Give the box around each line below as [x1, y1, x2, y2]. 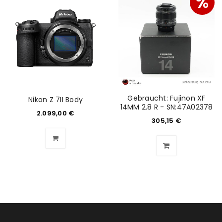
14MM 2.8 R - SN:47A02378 [120, 102, 213, 112]
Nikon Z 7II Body [28, 95, 83, 105]
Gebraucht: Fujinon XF [127, 93, 206, 103]
